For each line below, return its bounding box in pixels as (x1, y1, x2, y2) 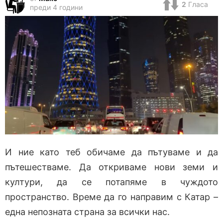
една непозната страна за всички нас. (5, 207, 170, 218)
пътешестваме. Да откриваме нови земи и (5, 162, 218, 173)
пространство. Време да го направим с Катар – (5, 192, 218, 203)
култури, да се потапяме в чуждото (5, 177, 218, 188)
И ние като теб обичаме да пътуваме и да (5, 147, 218, 158)
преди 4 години (30, 3, 83, 12)
